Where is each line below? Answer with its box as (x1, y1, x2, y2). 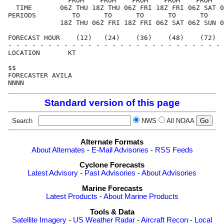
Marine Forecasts (81, 184, 142, 192)
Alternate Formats (80, 137, 143, 146)
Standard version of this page (44, 97, 180, 108)
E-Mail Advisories (91, 145, 148, 154)
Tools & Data (89, 207, 134, 216)
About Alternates (31, 145, 85, 154)
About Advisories (141, 169, 196, 177)
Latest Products (45, 192, 97, 200)
